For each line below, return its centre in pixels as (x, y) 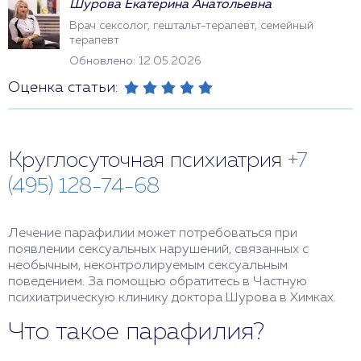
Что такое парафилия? (136, 333)
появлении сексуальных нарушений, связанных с (158, 250)
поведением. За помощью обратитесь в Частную (158, 282)
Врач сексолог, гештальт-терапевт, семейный (191, 26)
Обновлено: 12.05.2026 (135, 61)
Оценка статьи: (63, 88)
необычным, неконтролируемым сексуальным (148, 266)
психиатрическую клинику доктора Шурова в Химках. (172, 298)
